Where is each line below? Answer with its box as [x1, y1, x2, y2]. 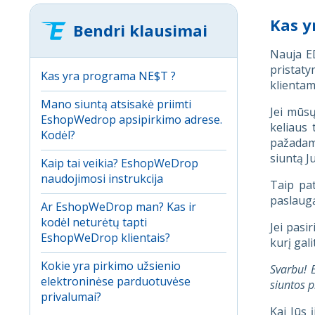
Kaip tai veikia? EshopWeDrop [41, 155, 198, 171]
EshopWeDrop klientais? [41, 230, 170, 245]
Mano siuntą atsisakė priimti [41, 96, 191, 112]
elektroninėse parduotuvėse [41, 274, 191, 289]
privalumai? [41, 289, 101, 304]
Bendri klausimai [73, 20, 207, 41]
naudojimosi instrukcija [41, 171, 163, 186]
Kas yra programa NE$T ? [41, 68, 176, 84]
